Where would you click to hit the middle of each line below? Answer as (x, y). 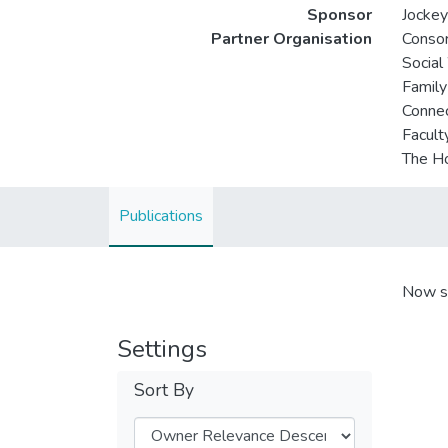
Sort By (164, 390)
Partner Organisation (291, 39)
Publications (161, 216)
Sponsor (339, 15)
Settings (162, 349)
